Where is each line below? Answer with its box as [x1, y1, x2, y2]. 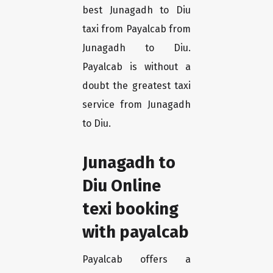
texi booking [82, 199, 179, 219]
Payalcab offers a [82, 253, 191, 266]
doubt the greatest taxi [82, 80, 191, 92]
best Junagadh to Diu [82, 4, 191, 16]
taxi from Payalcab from [82, 23, 191, 35]
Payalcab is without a [82, 61, 191, 73]
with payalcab [82, 222, 189, 243]
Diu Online [82, 175, 161, 196]
